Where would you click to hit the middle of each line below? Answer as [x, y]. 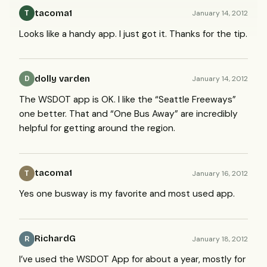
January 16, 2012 [220, 173]
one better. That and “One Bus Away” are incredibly [128, 114]
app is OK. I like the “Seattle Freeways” [153, 99]
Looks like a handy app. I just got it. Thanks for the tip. [133, 34]
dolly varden [62, 78]
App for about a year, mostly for [177, 260]
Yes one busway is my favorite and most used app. [127, 194]
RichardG [55, 239]
